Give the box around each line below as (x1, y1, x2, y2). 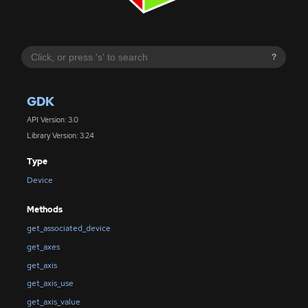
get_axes (26, 241, 60, 252)
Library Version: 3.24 (26, 130, 94, 140)
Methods (26, 203, 63, 215)
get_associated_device (26, 223, 111, 234)
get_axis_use (26, 278, 74, 289)
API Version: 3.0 (26, 115, 78, 125)
